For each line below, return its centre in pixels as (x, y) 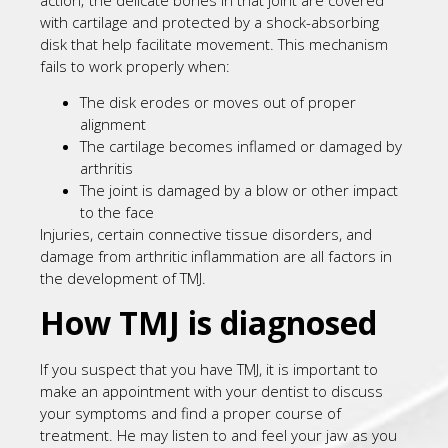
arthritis (106, 168)
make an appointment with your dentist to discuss (211, 390)
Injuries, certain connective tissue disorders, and (206, 234)
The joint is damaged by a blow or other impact (239, 190)
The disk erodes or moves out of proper (218, 102)
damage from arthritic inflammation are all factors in (216, 256)
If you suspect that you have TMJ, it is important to (209, 368)
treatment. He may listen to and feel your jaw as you (218, 434)
